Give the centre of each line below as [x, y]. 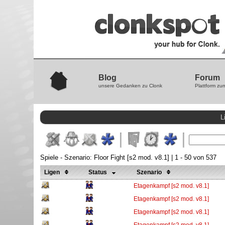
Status [99, 172]
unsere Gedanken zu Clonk [131, 85]
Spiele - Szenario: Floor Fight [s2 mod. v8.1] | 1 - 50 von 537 [129, 157]
